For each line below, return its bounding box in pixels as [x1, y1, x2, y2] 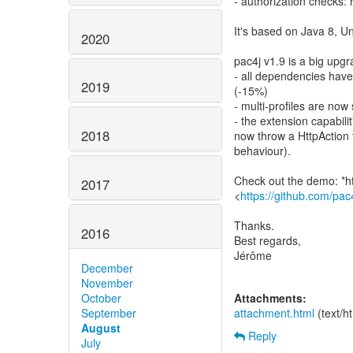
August [81, 319, 121, 336]
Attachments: [234, 290, 307, 306]
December [81, 259, 133, 276]
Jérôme [234, 247, 272, 263]
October [81, 289, 121, 306]
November [81, 274, 133, 291]
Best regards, [234, 232, 301, 248]
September [81, 304, 136, 321]
